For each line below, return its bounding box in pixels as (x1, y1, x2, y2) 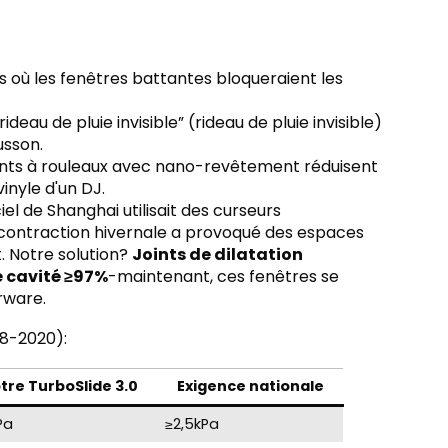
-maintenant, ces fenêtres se (108, 264, 339, 288)
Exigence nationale (177, 375, 324, 396)
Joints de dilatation (132, 242, 303, 266)
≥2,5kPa (165, 413, 220, 434)
